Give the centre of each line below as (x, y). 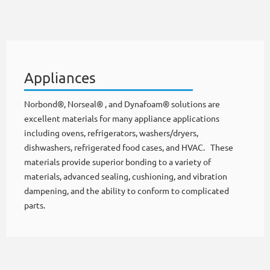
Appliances (60, 78)
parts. (35, 206)
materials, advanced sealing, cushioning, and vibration (126, 177)
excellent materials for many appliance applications (122, 119)
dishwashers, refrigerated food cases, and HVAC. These (129, 148)
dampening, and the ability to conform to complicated (127, 191)
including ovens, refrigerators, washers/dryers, (111, 133)
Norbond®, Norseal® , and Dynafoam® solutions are (122, 104)
